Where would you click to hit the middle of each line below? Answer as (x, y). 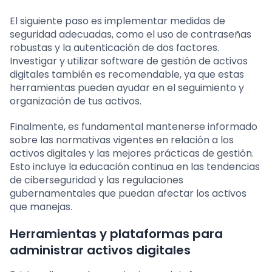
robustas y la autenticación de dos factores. (114, 47)
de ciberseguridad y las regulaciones (97, 180)
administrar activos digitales (100, 250)
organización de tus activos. (76, 101)
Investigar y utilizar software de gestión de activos (129, 61)
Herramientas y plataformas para (116, 233)
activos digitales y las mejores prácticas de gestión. (132, 153)
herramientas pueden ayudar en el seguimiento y (127, 87)
